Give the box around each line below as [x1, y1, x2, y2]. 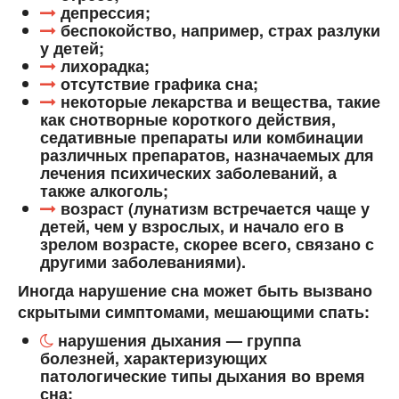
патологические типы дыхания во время [40, 364, 365, 388]
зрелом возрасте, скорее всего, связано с [40, 232, 374, 256]
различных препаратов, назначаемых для [40, 143, 374, 167]
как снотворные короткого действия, [40, 108, 336, 132]
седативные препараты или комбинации [40, 126, 363, 150]
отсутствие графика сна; [56, 72, 258, 96]
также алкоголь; [40, 179, 168, 203]
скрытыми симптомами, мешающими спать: [18, 300, 370, 324]
